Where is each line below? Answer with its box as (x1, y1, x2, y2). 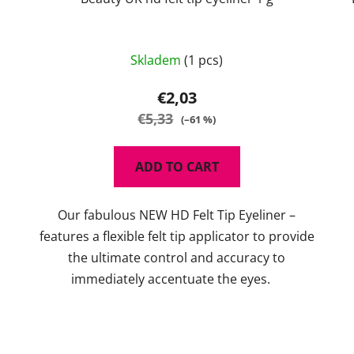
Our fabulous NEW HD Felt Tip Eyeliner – (58, 206, 296, 224)
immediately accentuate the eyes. (70, 270, 283, 288)
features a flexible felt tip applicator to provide (39, 228, 314, 246)
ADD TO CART (134, 158, 219, 176)
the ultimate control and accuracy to (68, 249, 286, 267)
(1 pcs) (184, 51, 224, 70)
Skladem (130, 51, 185, 70)
